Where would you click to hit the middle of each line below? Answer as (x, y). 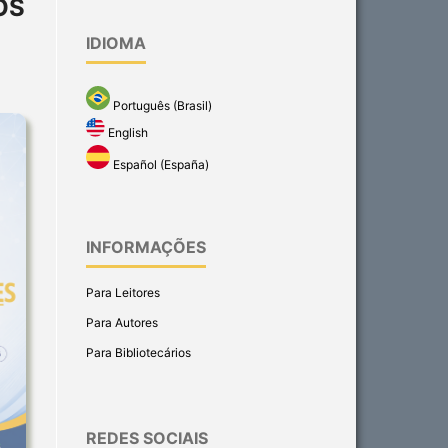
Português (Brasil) (161, 105)
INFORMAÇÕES (146, 247)
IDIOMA (116, 42)
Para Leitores (123, 293)
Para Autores (122, 323)
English (127, 133)
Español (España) (159, 165)
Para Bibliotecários (138, 353)
